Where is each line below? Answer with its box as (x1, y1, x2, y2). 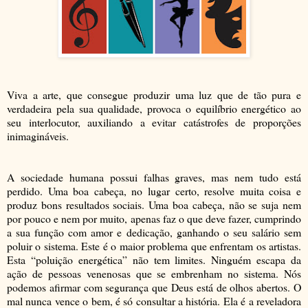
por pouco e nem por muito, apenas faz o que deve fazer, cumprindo (7, 211, 301, 226)
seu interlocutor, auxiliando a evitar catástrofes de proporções (7, 115, 301, 130)
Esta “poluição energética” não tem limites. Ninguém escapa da (7, 252, 301, 267)
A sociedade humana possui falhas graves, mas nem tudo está (7, 170, 301, 185)
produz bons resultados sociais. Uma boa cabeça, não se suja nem (7, 197, 301, 212)
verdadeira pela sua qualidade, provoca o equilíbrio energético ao (7, 101, 301, 116)
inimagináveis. (7, 129, 72, 144)
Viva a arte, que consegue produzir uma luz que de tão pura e (7, 87, 301, 102)
